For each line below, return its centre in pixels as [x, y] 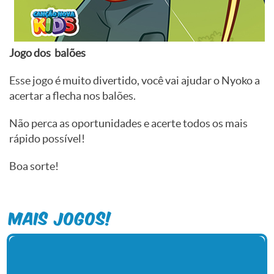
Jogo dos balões [47, 53]
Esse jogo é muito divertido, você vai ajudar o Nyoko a [135, 81]
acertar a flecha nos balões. [72, 96]
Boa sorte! [34, 166]
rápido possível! [47, 139]
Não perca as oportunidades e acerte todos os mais [128, 124]
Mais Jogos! [61, 217]
